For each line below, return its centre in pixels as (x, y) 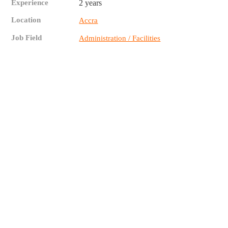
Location (26, 20)
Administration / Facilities (120, 38)
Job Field (27, 38)
